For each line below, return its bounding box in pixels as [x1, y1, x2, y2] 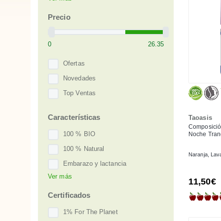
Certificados [48, 190, 91, 199]
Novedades [63, 74, 96, 82]
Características [48, 112, 101, 121]
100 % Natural [63, 145, 105, 153]
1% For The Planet [63, 208, 118, 216]
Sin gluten [63, 175, 92, 183]
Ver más [48, 172, 72, 180]
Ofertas [63, 60, 85, 68]
